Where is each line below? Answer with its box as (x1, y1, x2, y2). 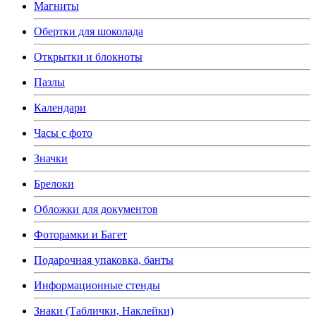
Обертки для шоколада (34, 25, 143, 37)
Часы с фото (34, 126, 92, 139)
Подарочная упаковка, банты (34, 253, 174, 266)
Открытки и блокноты (34, 50, 142, 63)
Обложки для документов (34, 202, 158, 215)
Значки (34, 152, 68, 164)
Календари (34, 101, 86, 114)
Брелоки (34, 177, 74, 190)
